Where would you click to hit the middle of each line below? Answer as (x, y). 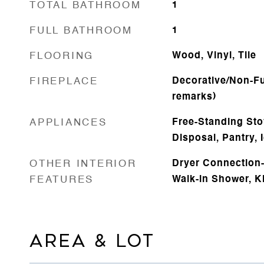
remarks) (194, 97)
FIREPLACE (64, 81)
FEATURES (62, 180)
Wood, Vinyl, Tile (214, 56)
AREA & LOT (92, 241)
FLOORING (62, 56)
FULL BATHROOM (81, 31)
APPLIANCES (68, 123)
